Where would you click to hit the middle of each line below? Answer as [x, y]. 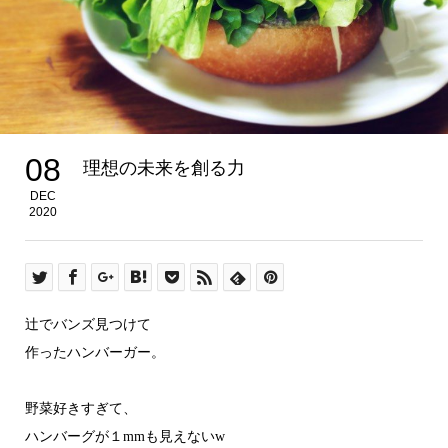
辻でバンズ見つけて [87, 325]
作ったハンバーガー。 [94, 353]
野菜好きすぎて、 [80, 409]
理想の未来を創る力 [163, 168]
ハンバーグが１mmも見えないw [124, 437]
